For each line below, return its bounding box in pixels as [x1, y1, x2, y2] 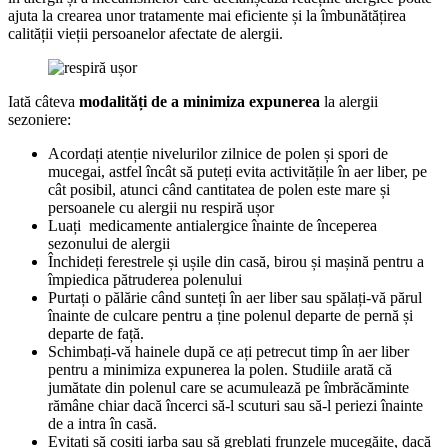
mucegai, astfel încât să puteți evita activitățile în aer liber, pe [48, 162, 427, 180]
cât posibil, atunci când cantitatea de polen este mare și [48, 180, 390, 198]
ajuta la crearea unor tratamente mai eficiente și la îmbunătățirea [8, 6, 406, 24]
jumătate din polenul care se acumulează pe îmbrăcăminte [48, 378, 409, 396]
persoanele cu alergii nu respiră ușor [48, 198, 274, 216]
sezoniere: [8, 110, 71, 128]
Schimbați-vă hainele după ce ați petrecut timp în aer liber [48, 342, 409, 360]
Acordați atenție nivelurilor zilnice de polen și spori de [48, 144, 388, 162]
